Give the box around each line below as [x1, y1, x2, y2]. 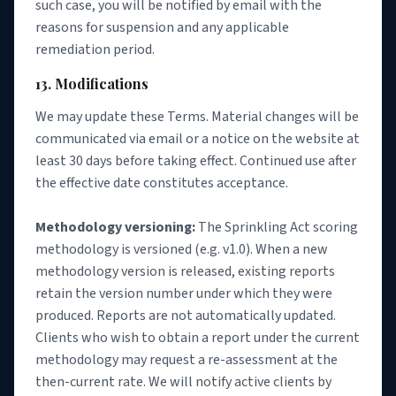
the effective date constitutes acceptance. [35, 173, 288, 194]
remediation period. [35, 39, 155, 59]
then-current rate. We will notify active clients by [35, 372, 331, 392]
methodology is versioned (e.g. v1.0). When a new [35, 240, 328, 260]
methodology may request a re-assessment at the [35, 350, 338, 370]
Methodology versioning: [35, 217, 195, 238]
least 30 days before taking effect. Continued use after [35, 151, 356, 171]
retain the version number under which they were [35, 284, 332, 304]
